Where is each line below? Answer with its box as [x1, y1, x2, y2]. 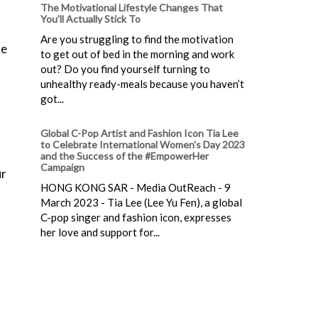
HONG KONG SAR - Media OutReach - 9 [40, 180, 231, 194]
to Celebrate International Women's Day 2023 [40, 138, 245, 150]
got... [40, 92, 64, 105]
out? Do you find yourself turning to [40, 62, 210, 75]
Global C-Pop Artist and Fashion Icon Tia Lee [40, 126, 238, 139]
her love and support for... [40, 225, 160, 238]
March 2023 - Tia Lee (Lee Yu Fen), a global [40, 195, 242, 209]
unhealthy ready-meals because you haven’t [40, 77, 244, 90]
